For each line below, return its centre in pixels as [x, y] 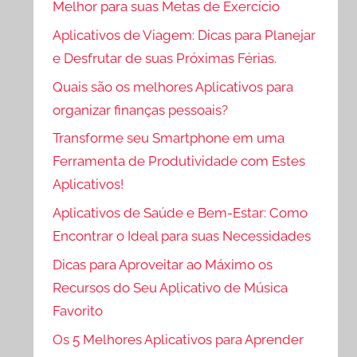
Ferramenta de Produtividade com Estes [179, 161]
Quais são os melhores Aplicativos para [173, 86]
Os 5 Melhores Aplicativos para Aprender [178, 339]
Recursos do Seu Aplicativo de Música [171, 287]
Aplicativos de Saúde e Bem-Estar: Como [180, 213]
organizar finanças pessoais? [141, 110]
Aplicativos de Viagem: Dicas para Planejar [184, 35]
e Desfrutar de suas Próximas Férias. [165, 58]
